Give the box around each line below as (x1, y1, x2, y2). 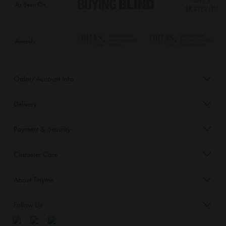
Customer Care (14, 149, 58, 160)
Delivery (14, 99, 37, 109)
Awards (15, 36, 35, 45)
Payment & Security (14, 124, 71, 135)
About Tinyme (14, 175, 53, 185)
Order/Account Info (14, 74, 74, 84)
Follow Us (14, 200, 42, 210)
